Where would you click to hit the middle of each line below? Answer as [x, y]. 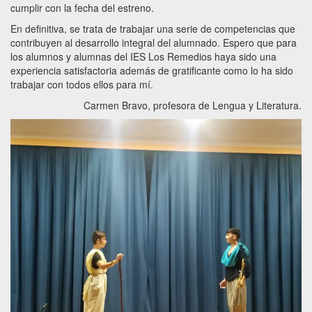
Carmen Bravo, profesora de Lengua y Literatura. [193, 105]
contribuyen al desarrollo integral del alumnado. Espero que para [154, 42]
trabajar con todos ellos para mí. [82, 84]
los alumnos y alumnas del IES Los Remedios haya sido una [143, 56]
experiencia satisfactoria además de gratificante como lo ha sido [152, 70]
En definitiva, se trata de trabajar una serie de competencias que [153, 29]
